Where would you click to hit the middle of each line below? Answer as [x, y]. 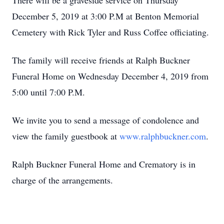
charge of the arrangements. [62, 180]
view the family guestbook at [66, 136]
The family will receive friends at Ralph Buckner [101, 60]
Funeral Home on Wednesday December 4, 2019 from [110, 76]
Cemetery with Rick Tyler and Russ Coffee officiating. [110, 32]
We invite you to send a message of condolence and [105, 120]
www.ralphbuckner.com [163, 136]
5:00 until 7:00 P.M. [48, 92]
